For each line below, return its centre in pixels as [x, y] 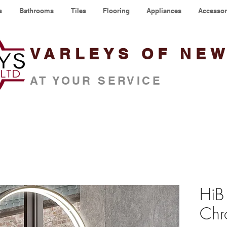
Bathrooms [36, 11]
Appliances [164, 11]
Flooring [116, 11]
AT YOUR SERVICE [96, 81]
